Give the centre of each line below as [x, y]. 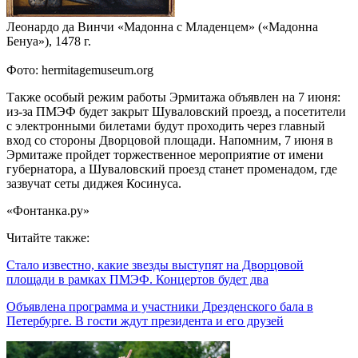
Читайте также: [48, 237]
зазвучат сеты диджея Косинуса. [94, 183]
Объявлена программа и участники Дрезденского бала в [160, 306]
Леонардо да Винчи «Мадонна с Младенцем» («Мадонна [162, 26]
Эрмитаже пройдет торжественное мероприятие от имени [165, 154]
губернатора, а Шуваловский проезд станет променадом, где [172, 169]
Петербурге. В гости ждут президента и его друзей [145, 320]
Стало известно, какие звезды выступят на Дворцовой [155, 265]
